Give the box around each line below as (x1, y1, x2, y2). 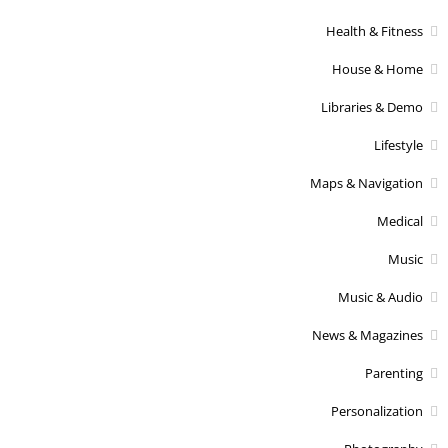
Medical (377, 211, 423, 230)
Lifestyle (374, 135, 423, 154)
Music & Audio (338, 287, 423, 306)
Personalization (331, 401, 423, 420)
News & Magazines (312, 325, 423, 344)
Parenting (365, 363, 423, 382)
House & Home (332, 59, 423, 78)
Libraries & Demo (321, 97, 423, 116)
